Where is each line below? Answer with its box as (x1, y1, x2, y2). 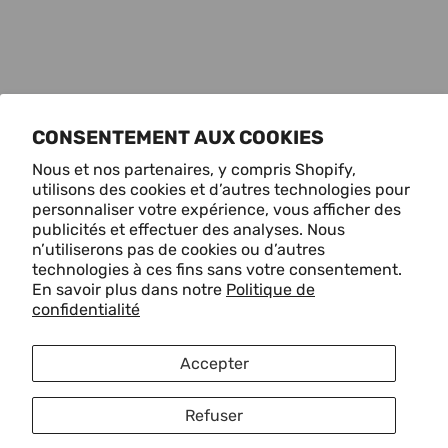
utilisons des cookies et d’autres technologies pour (32, 180, 410, 199)
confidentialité (32, 300, 140, 319)
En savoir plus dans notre (32, 280, 226, 299)
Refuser (185, 406, 243, 425)
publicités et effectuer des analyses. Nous (32, 220, 345, 239)
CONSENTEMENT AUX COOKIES (32, 126, 324, 150)
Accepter (179, 354, 249, 373)
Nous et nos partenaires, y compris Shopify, (32, 160, 356, 179)
